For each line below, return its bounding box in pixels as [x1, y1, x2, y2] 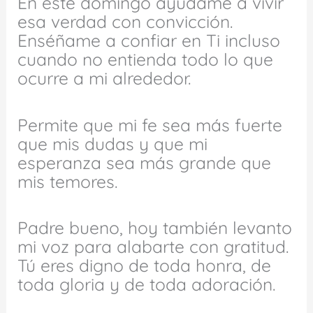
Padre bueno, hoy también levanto [17, 217, 293, 239]
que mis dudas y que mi [17, 132, 208, 154]
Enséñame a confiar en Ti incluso [17, 29, 281, 52]
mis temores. [17, 170, 118, 192]
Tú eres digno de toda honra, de [17, 254, 272, 277]
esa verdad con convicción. [17, 10, 233, 33]
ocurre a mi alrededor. [17, 67, 191, 89]
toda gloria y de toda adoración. [17, 273, 276, 296]
